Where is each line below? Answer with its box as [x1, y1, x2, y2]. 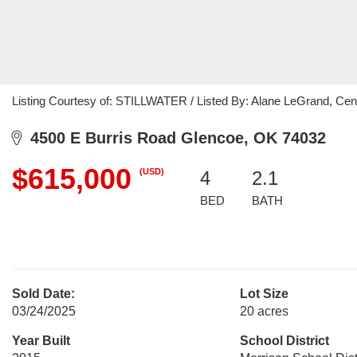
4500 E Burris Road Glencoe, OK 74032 [21, 129, 326, 147]
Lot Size [239, 287, 288, 300]
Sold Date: [12, 287, 75, 300]
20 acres [239, 304, 288, 318]
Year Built [12, 334, 70, 347]
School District [239, 334, 329, 347]
